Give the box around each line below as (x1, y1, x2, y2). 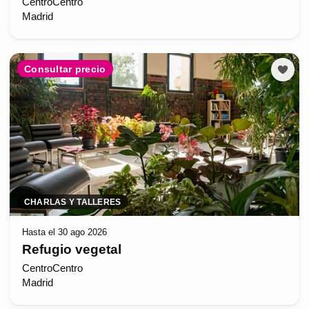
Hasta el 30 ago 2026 (21, 227, 107, 238)
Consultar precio (24, 63, 106, 74)
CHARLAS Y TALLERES (24, 197, 121, 207)
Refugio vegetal (21, 241, 121, 257)
